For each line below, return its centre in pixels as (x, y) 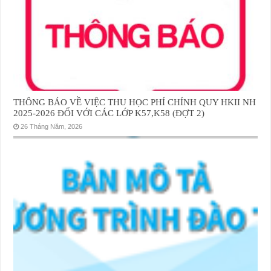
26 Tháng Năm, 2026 (52, 127)
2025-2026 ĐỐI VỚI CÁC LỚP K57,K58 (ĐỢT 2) (109, 113)
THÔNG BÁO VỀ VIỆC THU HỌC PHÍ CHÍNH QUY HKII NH (135, 102)
